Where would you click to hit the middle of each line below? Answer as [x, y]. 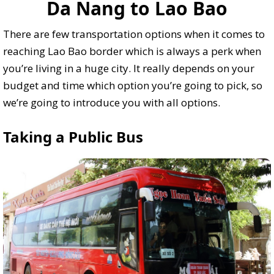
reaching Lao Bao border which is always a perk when [132, 51]
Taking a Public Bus [73, 137]
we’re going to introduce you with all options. [112, 103]
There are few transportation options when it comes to [134, 34]
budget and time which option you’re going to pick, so [133, 86]
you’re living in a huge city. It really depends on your [129, 68]
